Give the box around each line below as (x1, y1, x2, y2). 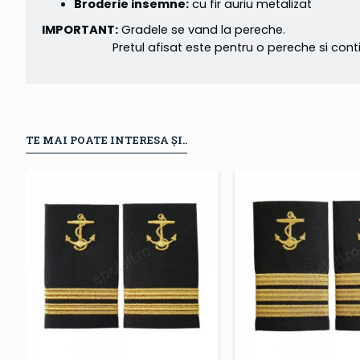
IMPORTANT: (42, 22, 118, 39)
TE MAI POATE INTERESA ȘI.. (26, 132, 187, 147)
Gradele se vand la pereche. (118, 22, 285, 39)
